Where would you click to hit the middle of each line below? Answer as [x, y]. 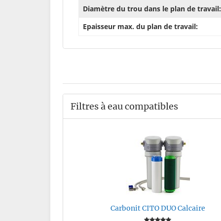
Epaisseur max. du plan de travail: [140, 27]
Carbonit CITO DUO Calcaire [158, 208]
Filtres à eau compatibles [124, 107]
